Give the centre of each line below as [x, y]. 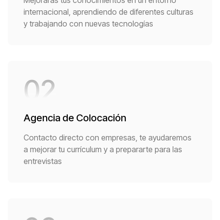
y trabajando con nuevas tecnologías [88, 24]
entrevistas [43, 161]
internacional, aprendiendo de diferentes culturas [109, 12]
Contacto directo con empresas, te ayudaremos [108, 138]
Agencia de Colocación [75, 118]
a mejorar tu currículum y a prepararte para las [103, 150]
